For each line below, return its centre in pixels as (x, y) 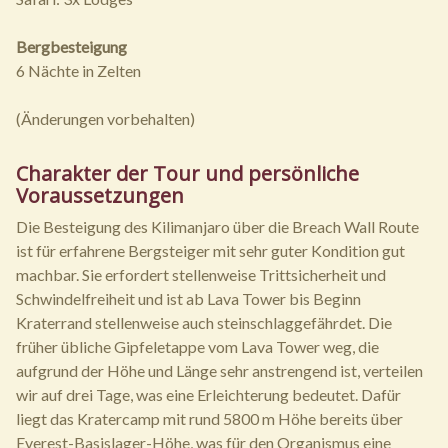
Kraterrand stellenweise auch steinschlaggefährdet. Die (204, 323)
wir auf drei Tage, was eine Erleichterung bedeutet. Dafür (208, 395)
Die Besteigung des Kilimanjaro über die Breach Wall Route (217, 227)
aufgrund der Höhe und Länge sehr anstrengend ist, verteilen (219, 371)
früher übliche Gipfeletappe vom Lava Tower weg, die (197, 347)
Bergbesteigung (71, 47)
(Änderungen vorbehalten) (105, 119)
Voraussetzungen (100, 196)
